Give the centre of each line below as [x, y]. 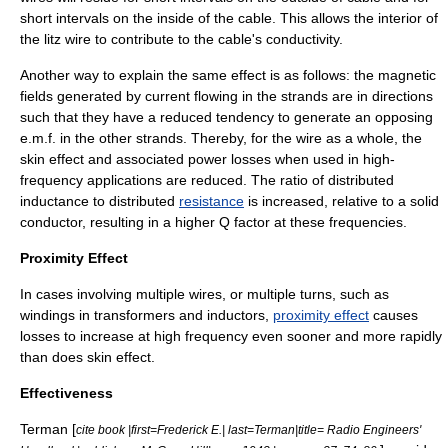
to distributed [134, 201]
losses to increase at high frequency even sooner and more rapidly [231, 336]
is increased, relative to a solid [341, 201]
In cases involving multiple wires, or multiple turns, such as [204, 294]
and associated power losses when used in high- [239, 159]
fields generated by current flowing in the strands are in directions [226, 96]
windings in [57, 315]
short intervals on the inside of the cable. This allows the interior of [229, 18]
